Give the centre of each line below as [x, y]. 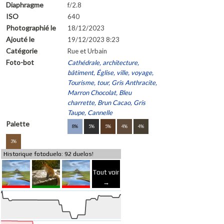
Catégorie [22, 51]
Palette [18, 124]
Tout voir [106, 172]
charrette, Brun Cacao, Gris [106, 103]
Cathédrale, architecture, [103, 63]
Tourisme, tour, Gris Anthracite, [112, 83]
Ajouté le [20, 39]
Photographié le [31, 28]
